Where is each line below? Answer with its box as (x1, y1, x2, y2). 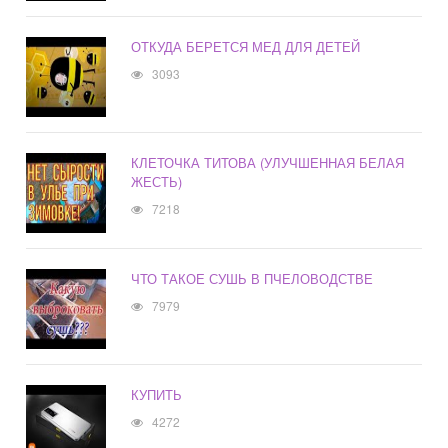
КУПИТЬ (131, 385, 183, 405)
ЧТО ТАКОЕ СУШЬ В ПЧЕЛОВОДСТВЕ (131, 269, 374, 289)
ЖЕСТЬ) (131, 172, 183, 192)
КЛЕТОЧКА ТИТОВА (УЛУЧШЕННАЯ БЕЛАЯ (131, 153, 405, 173)
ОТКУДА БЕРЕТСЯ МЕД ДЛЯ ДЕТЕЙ (131, 37, 361, 57)
